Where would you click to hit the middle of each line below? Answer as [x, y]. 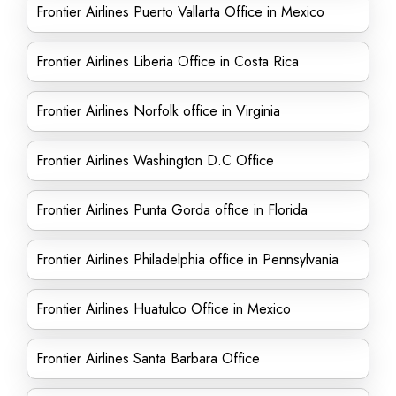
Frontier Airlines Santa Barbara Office [148, 358]
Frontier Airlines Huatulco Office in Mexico [164, 309]
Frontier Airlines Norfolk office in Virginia [158, 111]
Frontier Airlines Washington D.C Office [155, 160]
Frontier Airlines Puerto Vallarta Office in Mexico [180, 12]
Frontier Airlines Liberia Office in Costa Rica [168, 61]
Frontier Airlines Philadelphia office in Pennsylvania [187, 259]
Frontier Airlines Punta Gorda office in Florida [172, 210]
